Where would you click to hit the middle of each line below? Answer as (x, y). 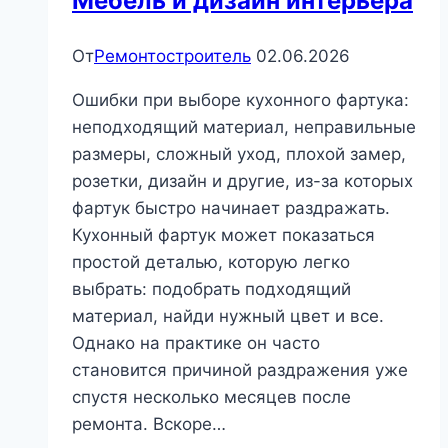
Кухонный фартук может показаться (223, 235)
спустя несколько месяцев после (211, 397)
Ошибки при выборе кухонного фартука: (240, 100)
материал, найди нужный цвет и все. (228, 316)
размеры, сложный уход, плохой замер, (239, 154)
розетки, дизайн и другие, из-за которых (242, 181)
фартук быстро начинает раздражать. (231, 208)
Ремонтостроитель (172, 56)
